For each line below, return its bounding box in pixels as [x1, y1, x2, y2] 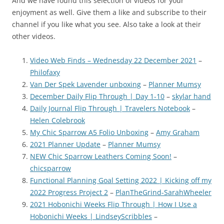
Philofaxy [30, 67, 60, 77]
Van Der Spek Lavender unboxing [30, 79, 141, 89]
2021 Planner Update [30, 139, 100, 149]
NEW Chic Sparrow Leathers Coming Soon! [30, 151, 171, 161]
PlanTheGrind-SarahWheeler [115, 187, 211, 197]
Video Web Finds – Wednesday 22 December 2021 [30, 55, 196, 65]
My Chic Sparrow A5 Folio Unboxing [30, 127, 148, 137]
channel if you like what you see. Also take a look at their [12, 19, 201, 29]
